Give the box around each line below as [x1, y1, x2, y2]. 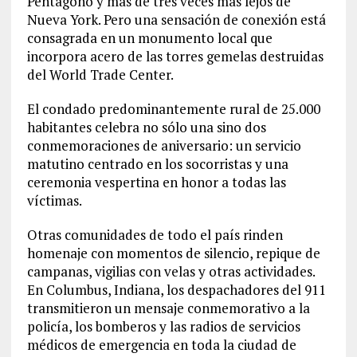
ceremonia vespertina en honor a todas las [26, 173, 286, 191]
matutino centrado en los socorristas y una [26, 155, 288, 173]
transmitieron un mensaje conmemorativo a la [26, 299, 310, 317]
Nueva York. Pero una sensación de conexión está [26, 10, 326, 29]
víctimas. [26, 191, 82, 210]
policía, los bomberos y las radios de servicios [26, 317, 300, 335]
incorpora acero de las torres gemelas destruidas [26, 47, 324, 65]
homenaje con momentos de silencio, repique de [26, 244, 320, 262]
